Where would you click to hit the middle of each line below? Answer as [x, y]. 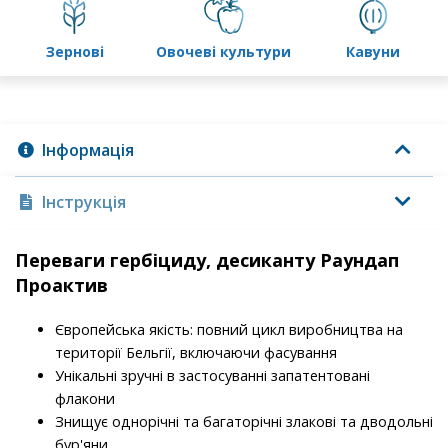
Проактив [61, 285]
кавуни [378, 52]
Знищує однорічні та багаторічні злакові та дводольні [244, 422]
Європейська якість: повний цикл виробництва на [229, 330]
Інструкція [84, 202]
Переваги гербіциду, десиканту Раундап [207, 260]
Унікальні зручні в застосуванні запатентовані [212, 376]
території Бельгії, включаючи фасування [196, 353]
